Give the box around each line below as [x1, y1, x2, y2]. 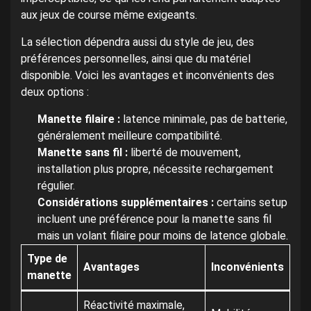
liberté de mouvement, [128, 146, 241, 160]
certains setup [214, 196, 287, 210]
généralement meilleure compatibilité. [37, 129, 222, 143]
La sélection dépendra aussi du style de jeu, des [21, 35, 254, 49]
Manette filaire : [37, 112, 120, 126]
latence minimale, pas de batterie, [120, 112, 287, 126]
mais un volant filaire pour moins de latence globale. [37, 229, 288, 243]
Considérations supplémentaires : [37, 196, 214, 210]
